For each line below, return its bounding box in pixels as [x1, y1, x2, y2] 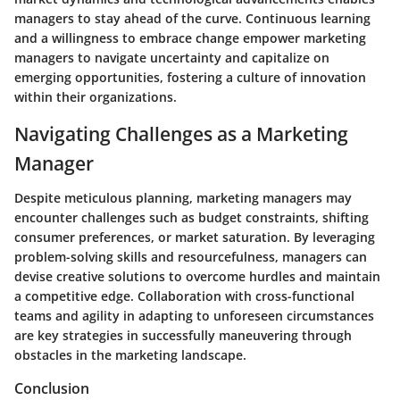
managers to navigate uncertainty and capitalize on [14, 49, 329, 66]
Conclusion [14, 378, 89, 398]
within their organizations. [14, 88, 177, 105]
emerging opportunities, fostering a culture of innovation [14, 69, 366, 86]
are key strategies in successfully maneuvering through [14, 326, 352, 344]
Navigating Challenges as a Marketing [14, 121, 348, 146]
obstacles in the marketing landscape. [14, 346, 246, 363]
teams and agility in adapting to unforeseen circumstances [14, 306, 374, 324]
